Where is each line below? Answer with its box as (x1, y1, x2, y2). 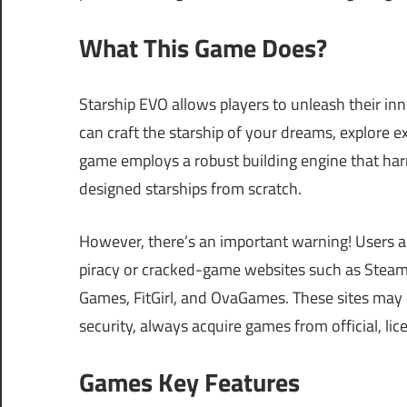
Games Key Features (79, 362, 300, 402)
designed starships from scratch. (79, 176, 302, 202)
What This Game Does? (79, 28, 327, 68)
